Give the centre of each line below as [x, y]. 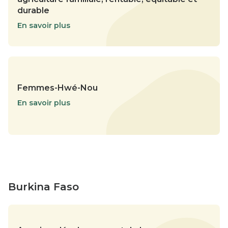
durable [33, 10]
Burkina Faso [44, 187]
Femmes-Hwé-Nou [58, 88]
